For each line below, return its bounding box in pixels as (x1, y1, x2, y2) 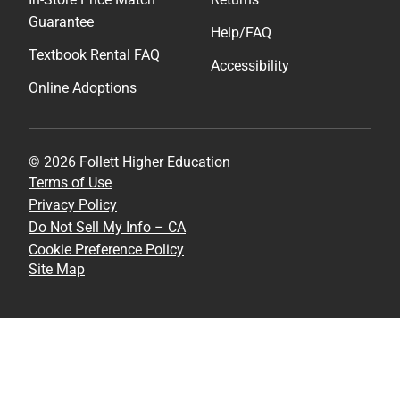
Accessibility (211, 56, 289, 74)
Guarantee (29, 12, 94, 30)
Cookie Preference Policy (29, 240, 184, 258)
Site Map (29, 260, 85, 278)
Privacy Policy (29, 196, 117, 213)
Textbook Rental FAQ (29, 46, 160, 63)
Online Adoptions (29, 79, 137, 96)
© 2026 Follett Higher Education (29, 153, 230, 171)
